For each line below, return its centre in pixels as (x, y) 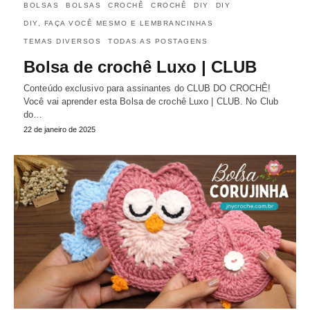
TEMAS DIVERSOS (62, 41)
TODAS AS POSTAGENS (158, 41)
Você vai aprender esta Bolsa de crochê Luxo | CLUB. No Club (151, 101)
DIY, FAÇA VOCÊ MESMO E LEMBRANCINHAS (118, 23)
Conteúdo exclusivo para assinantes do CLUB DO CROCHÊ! (147, 88)
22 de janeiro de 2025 (60, 129)
